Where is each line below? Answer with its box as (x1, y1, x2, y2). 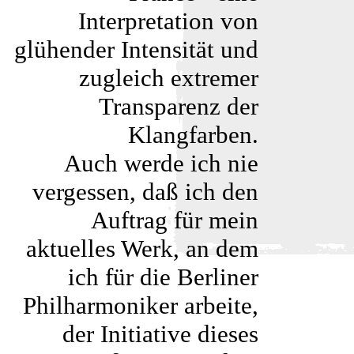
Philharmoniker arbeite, (23, 292, 258, 319)
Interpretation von (78, 7, 258, 35)
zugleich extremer (79, 64, 258, 92)
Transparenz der (99, 92, 258, 120)
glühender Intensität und (14, 36, 258, 63)
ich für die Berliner (68, 263, 258, 291)
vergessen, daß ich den (32, 178, 258, 205)
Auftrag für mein (91, 206, 258, 234)
